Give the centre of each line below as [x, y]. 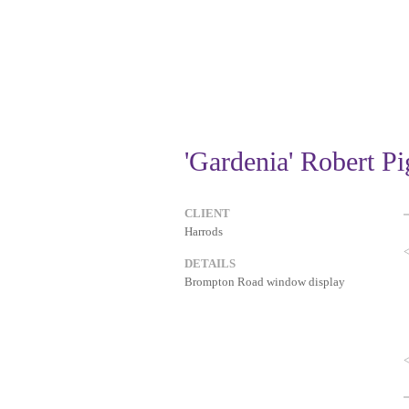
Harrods [204, 231]
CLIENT [207, 213]
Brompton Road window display [265, 282]
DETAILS [210, 263]
